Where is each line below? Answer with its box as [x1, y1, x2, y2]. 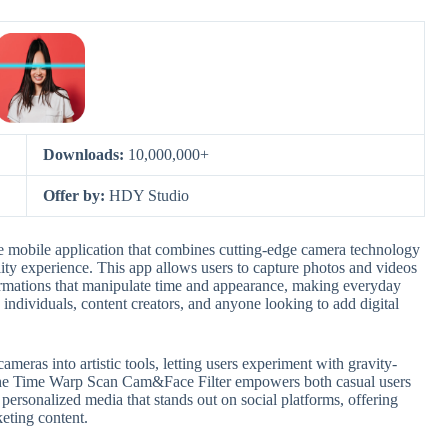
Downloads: [43, 146, 128, 163]
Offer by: [43, 187, 109, 204]
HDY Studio [109, 187, 189, 204]
